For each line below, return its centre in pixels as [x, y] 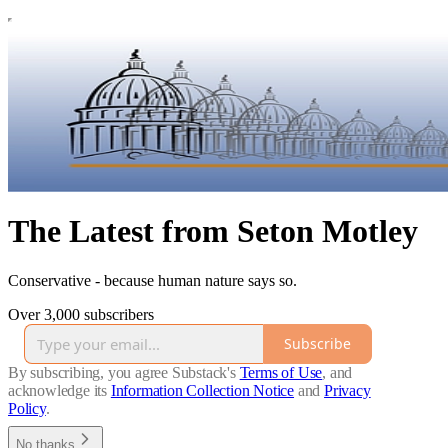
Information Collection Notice [202, 390]
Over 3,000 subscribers [81, 314]
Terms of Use [281, 372]
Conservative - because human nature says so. [152, 280]
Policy [27, 408]
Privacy [347, 390]
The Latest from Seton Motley [213, 231]
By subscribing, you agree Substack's [122, 372]
